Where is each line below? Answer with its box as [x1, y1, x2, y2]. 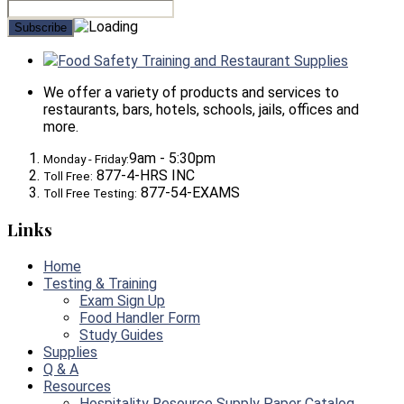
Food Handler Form [79, 308, 200, 326]
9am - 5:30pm [129, 150, 216, 168]
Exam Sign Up [79, 291, 165, 309]
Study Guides [79, 326, 163, 344]
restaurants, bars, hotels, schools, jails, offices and [43, 101, 359, 119]
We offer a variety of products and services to [43, 84, 339, 102]
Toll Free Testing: [43, 187, 137, 201]
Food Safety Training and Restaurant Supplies [58, 52, 348, 70]
